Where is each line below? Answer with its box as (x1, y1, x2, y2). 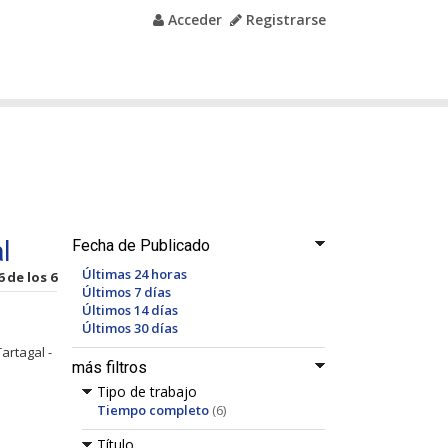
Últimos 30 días (82, 319, 178, 337)
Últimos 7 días (82, 283, 171, 301)
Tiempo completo (97, 401, 209, 419)
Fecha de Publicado (72, 236, 210, 255)
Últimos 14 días (82, 301, 178, 319)
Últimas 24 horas (82, 265, 187, 283)
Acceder (164, 10, 222, 29)
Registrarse (242, 10, 326, 29)
